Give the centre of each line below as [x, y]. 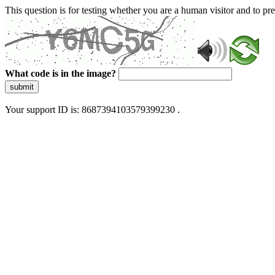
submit [22, 87]
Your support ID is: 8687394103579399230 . [92, 110]
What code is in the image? [60, 73]
